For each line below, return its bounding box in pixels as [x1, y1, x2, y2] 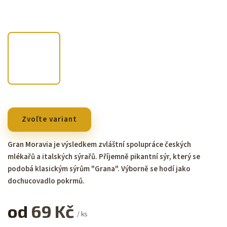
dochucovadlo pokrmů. [8, 175, 85, 186]
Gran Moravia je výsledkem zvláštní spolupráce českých [8, 139, 191, 150]
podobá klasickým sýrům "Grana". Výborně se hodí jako [8, 163, 191, 174]
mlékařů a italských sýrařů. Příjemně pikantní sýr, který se [8, 151, 200, 162]
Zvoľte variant [22, 113, 77, 125]
